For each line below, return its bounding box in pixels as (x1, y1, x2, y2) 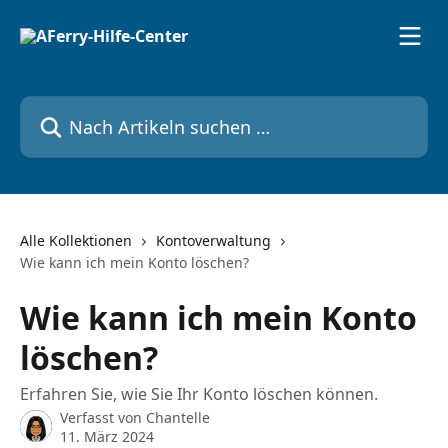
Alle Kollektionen (20, 231, 132, 250)
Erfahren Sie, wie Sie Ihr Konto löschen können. (20, 383, 378, 405)
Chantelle (146, 408, 210, 427)
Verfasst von (60, 408, 146, 427)
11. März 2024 (60, 427, 154, 446)
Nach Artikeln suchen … (19, 96, 197, 118)
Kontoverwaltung (156, 231, 271, 250)
